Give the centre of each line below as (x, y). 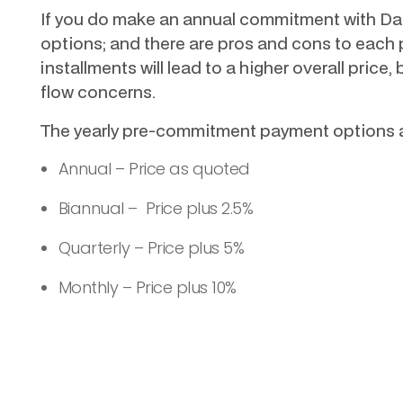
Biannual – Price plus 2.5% (156, 208)
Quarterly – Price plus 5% (151, 248)
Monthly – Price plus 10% (147, 287)
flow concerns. (98, 91)
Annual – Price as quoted (154, 169)
